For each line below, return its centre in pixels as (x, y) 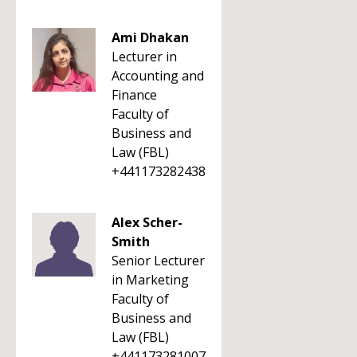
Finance (134, 95)
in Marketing (150, 280)
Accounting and (158, 76)
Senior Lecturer (158, 261)
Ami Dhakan (150, 37)
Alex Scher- (147, 222)
